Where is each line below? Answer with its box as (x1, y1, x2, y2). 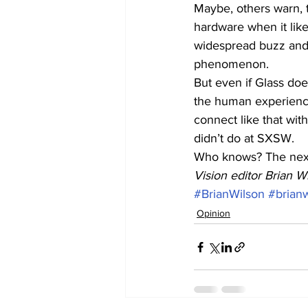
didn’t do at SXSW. (194, 131, 294, 145)
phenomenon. (194, 57, 269, 71)
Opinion (197, 208, 230, 219)
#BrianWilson (194, 187, 265, 201)
